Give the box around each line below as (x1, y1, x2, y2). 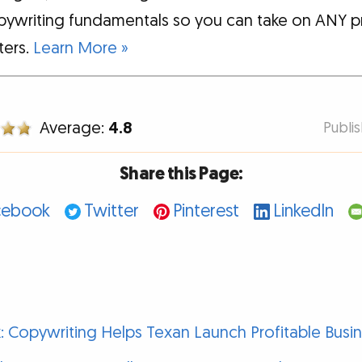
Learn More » (33, 37, 129, 59)
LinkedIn (273, 200, 334, 224)
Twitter (84, 200, 139, 224)
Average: (40, 118, 109, 140)
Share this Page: (119, 162, 243, 186)
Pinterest (173, 200, 239, 224)
